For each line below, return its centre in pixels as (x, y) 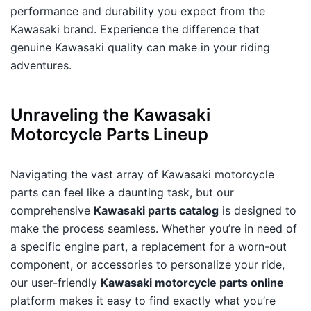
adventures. (41, 66)
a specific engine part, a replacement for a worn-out (149, 247)
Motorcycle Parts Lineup (109, 135)
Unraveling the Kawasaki (110, 115)
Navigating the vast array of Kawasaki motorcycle (142, 175)
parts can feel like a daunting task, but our (122, 193)
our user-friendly (56, 283)
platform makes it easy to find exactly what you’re (143, 301)
